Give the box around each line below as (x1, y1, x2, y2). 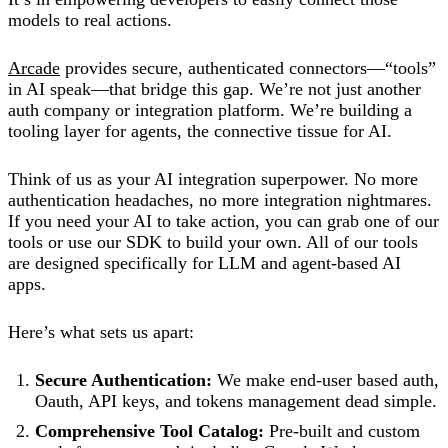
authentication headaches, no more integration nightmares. (8, 189, 432, 210)
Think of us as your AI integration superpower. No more (8, 168, 418, 189)
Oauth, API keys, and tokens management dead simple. (35, 390, 437, 411)
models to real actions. (8, 9, 172, 30)
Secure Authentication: (35, 369, 212, 390)
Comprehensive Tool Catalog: (35, 420, 264, 441)
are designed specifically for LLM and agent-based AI (8, 252, 401, 273)
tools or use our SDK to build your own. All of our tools (8, 231, 418, 252)
